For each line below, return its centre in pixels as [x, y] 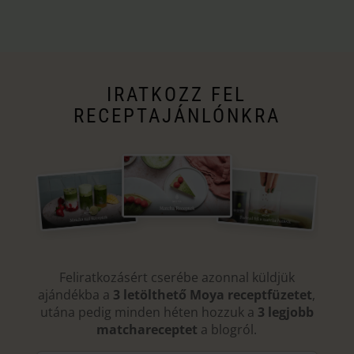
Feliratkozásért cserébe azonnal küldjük [177, 278]
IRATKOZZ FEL [177, 94]
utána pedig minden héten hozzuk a [149, 313]
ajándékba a [76, 295]
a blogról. [228, 330]
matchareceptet [147, 330]
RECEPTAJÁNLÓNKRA [177, 115]
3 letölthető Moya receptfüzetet [213, 295]
